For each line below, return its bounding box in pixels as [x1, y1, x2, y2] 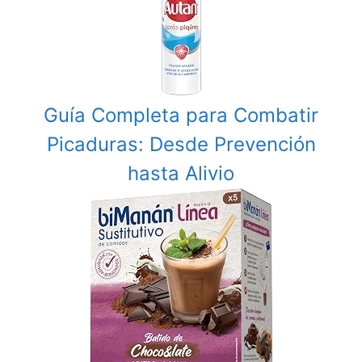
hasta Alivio [128, 162, 234, 185]
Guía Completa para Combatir [44, 103, 318, 127]
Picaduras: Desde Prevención [46, 133, 316, 156]
